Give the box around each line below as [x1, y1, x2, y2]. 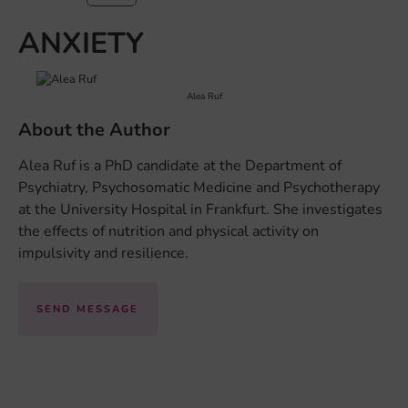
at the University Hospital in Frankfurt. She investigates [18, 199, 382, 219]
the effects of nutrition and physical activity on [18, 220, 319, 241]
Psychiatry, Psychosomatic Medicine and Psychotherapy [18, 177, 380, 198]
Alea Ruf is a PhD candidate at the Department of [18, 155, 342, 176]
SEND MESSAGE [36, 302, 139, 317]
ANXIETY [18, 23, 144, 63]
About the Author [18, 117, 170, 142]
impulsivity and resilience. [18, 242, 189, 263]
